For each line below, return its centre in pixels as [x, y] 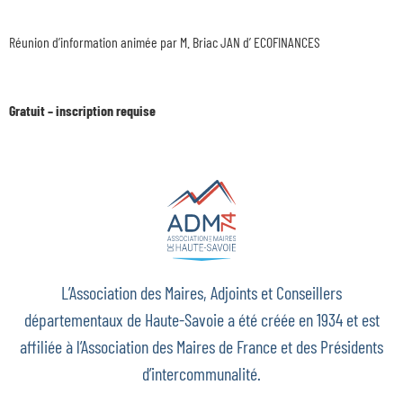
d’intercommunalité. [201, 373]
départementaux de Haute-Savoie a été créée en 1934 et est [201, 319]
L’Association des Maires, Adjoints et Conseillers [201, 292]
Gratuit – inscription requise [82, 111]
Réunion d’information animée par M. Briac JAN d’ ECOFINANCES [165, 41]
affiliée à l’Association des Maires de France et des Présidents [201, 346]
